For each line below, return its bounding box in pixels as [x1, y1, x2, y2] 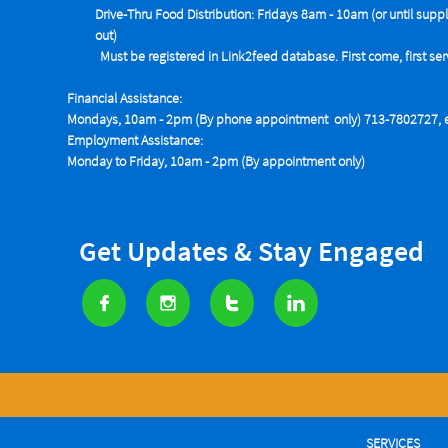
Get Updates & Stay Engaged [79, 233, 424, 269]
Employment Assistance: [67, 131, 203, 149]
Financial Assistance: [67, 89, 182, 107]
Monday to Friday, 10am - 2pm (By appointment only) [67, 152, 365, 170]
